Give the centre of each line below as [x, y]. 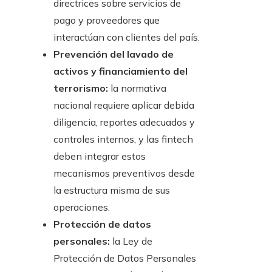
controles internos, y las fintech [123, 139]
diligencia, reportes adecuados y [124, 122]
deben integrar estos [100, 156]
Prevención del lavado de [114, 54]
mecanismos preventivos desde [124, 173]
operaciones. [82, 207]
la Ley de [131, 241]
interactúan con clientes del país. [127, 37]
